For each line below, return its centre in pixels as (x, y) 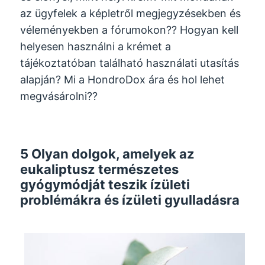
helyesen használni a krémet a (96, 46)
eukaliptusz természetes (100, 169)
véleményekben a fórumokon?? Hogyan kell (130, 30)
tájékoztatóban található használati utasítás (130, 63)
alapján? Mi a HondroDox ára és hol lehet (123, 79)
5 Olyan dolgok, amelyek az (108, 154)
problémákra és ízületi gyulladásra (130, 200)
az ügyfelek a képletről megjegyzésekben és (131, 13)
